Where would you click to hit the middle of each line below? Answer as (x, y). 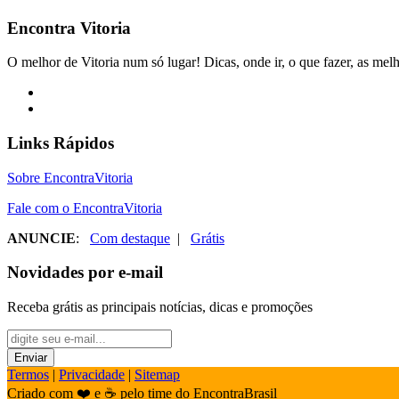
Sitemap (157, 375)
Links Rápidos (61, 143)
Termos (28, 375)
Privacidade (92, 375)
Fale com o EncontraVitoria (85, 208)
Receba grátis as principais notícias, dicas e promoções (160, 307)
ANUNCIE (41, 238)
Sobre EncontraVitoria (70, 177)
